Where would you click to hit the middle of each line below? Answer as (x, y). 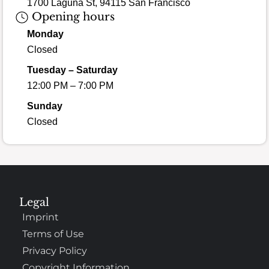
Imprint (41, 217)
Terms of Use (53, 234)
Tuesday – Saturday (72, 70)
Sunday (45, 106)
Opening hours (71, 17)
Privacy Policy (55, 250)
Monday (45, 34)
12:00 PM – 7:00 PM (70, 86)
